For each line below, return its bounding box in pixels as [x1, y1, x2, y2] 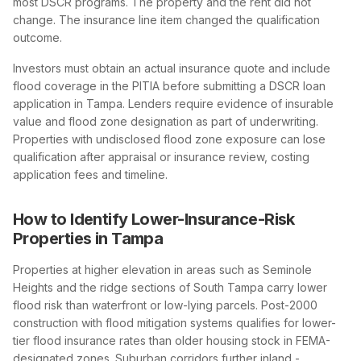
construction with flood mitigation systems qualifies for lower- [13, 315, 336, 330]
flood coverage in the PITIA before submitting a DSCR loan [13, 78, 326, 93]
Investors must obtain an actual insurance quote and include [13, 60, 330, 75]
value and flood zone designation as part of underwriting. [13, 114, 318, 128]
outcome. [13, 30, 62, 44]
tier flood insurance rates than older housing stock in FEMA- [13, 333, 330, 347]
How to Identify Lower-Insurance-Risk [13, 209, 295, 229]
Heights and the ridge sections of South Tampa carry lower [13, 280, 327, 294]
